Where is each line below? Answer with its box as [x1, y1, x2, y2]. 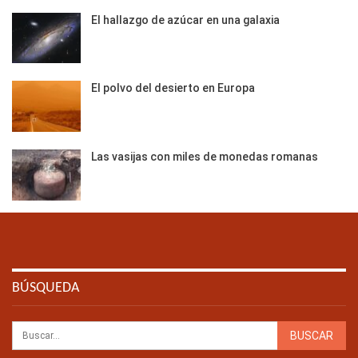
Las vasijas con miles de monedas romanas [91, 149, 318, 163]
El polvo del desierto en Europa [91, 82, 255, 95]
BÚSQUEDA [12, 280, 79, 296]
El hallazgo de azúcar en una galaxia [91, 13, 280, 26]
